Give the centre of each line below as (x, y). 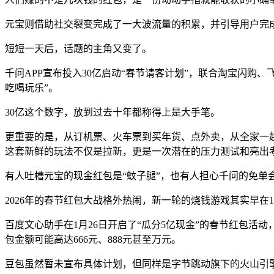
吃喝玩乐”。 (31, 87)
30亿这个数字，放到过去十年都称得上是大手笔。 (113, 112)
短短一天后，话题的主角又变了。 (78, 48)
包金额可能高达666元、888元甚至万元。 (93, 239)
